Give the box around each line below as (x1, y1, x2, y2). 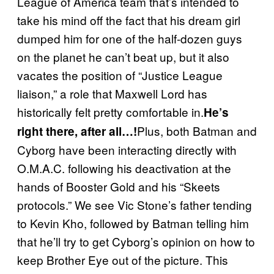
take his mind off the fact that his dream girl (17, 12, 240, 29)
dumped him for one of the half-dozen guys (17, 30, 242, 47)
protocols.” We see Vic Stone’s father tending (17, 196, 252, 213)
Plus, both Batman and (137, 122, 257, 139)
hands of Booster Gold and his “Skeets (17, 178, 220, 195)
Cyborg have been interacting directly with (17, 141, 237, 158)
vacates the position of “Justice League (17, 67, 223, 84)
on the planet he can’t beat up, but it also (17, 48, 229, 65)
